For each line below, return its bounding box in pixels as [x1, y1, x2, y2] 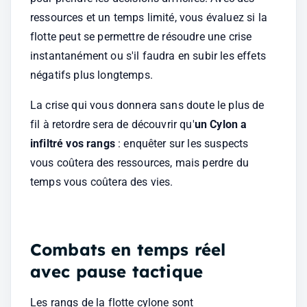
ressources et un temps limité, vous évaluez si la [30, 11, 267, 24]
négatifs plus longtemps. [30, 69, 153, 82]
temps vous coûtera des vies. [30, 175, 173, 188]
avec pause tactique [30, 261, 204, 282]
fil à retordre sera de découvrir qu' [30, 118, 195, 131]
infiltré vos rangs [30, 137, 115, 150]
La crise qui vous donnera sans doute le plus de [30, 99, 265, 112]
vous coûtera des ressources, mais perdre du [30, 156, 249, 169]
